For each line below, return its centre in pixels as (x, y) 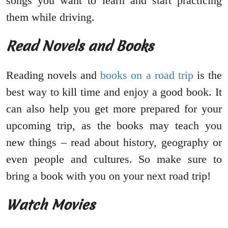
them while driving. (52, 17)
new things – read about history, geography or (114, 142)
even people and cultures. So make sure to (114, 159)
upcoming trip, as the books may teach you (114, 126)
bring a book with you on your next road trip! (108, 176)
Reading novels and (53, 75)
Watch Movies (51, 205)
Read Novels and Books (80, 46)
